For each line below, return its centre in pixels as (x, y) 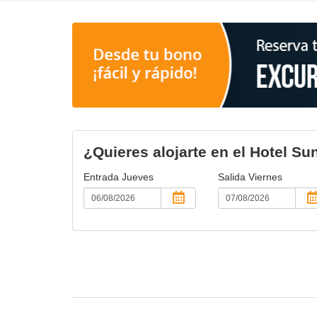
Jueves (138, 177)
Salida (233, 177)
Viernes (265, 177)
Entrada (103, 177)
